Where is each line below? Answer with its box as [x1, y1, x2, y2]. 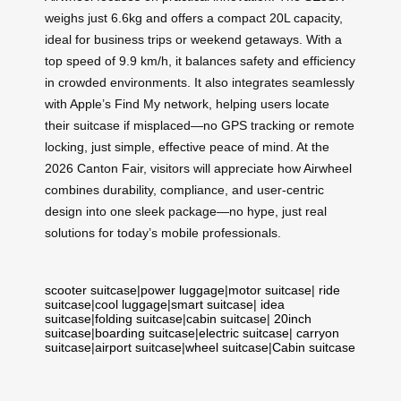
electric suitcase [199, 326, 289, 341]
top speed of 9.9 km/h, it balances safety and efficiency [45, 54, 355, 69]
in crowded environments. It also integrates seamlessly [45, 75, 354, 90]
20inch [274, 311, 311, 327]
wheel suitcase [185, 340, 269, 355]
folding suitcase [95, 311, 183, 327]
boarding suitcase [95, 326, 195, 341]
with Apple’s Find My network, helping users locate [45, 97, 329, 112]
